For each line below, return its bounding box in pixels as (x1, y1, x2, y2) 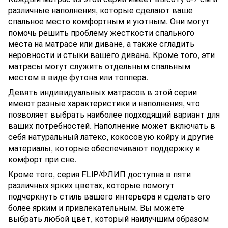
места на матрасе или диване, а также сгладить (8, 38, 194, 50)
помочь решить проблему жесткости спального (8, 26, 194, 39)
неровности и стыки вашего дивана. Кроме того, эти (8, 49, 215, 61)
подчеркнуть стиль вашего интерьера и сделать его (8, 190, 210, 203)
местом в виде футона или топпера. (8, 71, 148, 83)
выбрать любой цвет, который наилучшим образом (8, 213, 209, 225)
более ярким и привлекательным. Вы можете (8, 202, 184, 214)
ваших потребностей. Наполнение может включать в (8, 120, 215, 132)
